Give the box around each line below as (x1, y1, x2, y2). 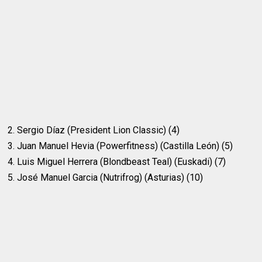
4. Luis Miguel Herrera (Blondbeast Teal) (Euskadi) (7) (8, 156, 226, 168)
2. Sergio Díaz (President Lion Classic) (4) (8, 125, 180, 136)
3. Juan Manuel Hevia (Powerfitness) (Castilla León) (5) (8, 140, 233, 152)
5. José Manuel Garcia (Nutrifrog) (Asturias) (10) (8, 172, 204, 184)
